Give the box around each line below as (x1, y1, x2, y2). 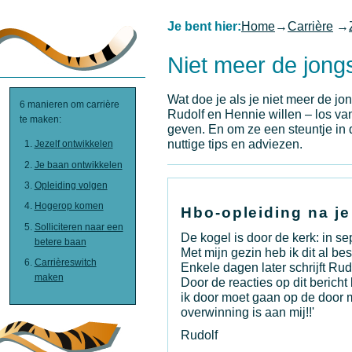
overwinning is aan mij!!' (181, 306, 314, 320)
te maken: (20, 114, 62, 126)
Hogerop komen (34, 200, 104, 212)
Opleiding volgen (34, 180, 108, 192)
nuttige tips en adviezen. (167, 137, 302, 152)
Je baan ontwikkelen (34, 159, 123, 170)
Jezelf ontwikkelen (34, 138, 113, 150)
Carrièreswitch (34, 256, 97, 268)
